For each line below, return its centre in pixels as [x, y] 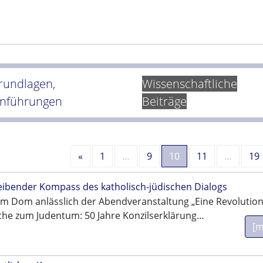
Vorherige [104, 156]
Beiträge [165, 102]
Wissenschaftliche [190, 84]
